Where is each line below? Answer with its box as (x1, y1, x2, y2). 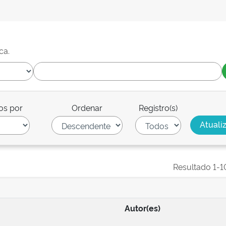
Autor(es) (124, 202, 160, 213)
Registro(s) (138, 102, 178, 113)
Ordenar (72, 102, 103, 113)
